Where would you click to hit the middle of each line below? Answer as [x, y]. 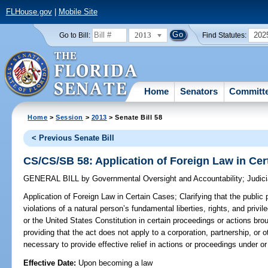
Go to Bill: [74, 35]
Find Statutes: [225, 35]
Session [70, 117]
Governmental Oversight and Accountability [166, 179]
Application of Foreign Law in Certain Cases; [100, 197]
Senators [199, 91]
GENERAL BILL [53, 179]
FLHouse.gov [29, 12]
